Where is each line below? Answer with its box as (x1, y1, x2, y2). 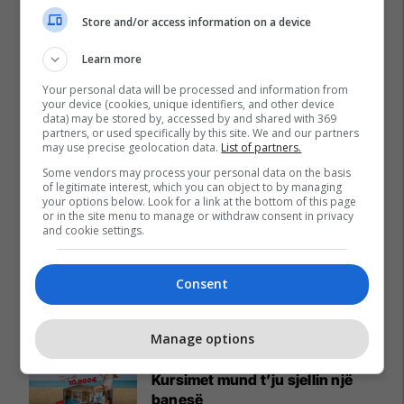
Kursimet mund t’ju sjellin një (151, 370, 353, 389)
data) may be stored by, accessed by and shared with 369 (42, 111, 337, 126)
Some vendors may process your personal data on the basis (42, 165, 352, 180)
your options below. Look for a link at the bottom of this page (42, 194, 357, 209)
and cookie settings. (42, 223, 145, 238)
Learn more (82, 51, 142, 67)
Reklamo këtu (281, 298, 375, 317)
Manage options (150, 329, 254, 347)
